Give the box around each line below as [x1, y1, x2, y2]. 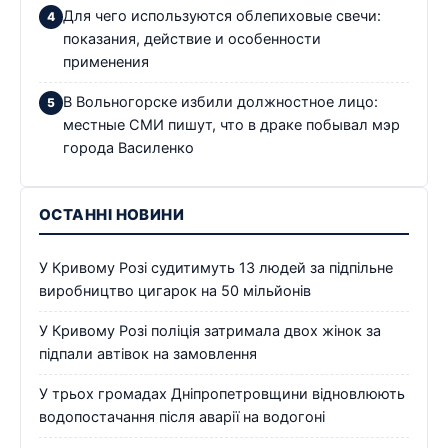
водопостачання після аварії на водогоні [39, 407, 325, 426]
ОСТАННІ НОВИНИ [39, 204, 185, 224]
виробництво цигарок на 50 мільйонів [39, 281, 311, 300]
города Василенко [63, 138, 194, 157]
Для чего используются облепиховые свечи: [63, 6, 381, 25]
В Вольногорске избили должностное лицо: [63, 92, 378, 111]
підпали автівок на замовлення [39, 344, 257, 363]
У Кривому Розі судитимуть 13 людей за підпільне [39, 258, 393, 277]
